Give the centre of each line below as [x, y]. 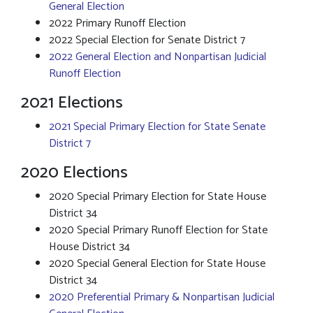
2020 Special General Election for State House [157, 264]
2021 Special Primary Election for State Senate [157, 127]
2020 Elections [74, 173]
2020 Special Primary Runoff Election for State [158, 230]
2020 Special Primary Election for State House [158, 197]
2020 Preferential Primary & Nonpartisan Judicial [162, 297]
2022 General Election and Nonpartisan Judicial [158, 57]
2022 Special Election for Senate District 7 [147, 40]
